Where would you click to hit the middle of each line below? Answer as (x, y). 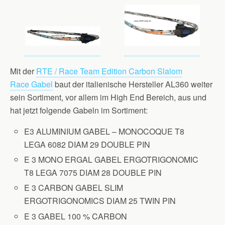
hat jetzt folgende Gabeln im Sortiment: (79, 110)
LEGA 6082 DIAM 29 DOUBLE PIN (87, 145)
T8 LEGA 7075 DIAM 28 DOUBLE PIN (93, 173)
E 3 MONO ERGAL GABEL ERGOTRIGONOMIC (111, 160)
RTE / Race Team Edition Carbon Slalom (109, 71)
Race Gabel (31, 84)
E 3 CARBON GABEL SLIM (74, 188)
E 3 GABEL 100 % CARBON (76, 216)
